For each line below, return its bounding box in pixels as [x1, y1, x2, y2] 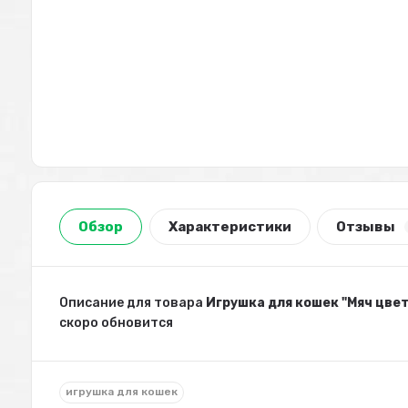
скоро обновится [59, 314, 174, 331]
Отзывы [336, 219, 396, 235]
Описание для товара [59, 294, 207, 311]
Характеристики [168, 219, 291, 235]
